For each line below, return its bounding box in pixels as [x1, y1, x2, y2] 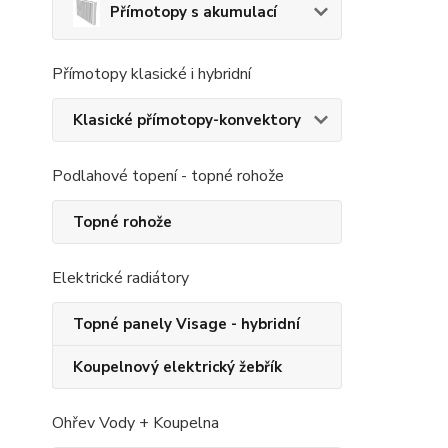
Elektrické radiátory [52, 267, 189, 289]
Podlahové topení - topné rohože [52, 165, 284, 187]
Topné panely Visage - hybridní [73, 314, 300, 334]
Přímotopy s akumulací [110, 2, 278, 22]
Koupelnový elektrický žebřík [73, 357, 282, 377]
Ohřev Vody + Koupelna [52, 412, 219, 434]
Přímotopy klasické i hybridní [52, 63, 251, 85]
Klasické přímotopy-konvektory [73, 110, 301, 130]
